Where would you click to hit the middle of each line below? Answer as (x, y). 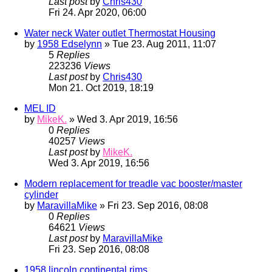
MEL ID (40, 109)
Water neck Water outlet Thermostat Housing (120, 33)
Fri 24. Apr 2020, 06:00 (97, 13)
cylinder (41, 195)
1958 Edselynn (70, 44)
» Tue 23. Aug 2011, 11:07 (159, 44)
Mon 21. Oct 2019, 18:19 (101, 88)
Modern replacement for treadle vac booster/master (133, 184)
